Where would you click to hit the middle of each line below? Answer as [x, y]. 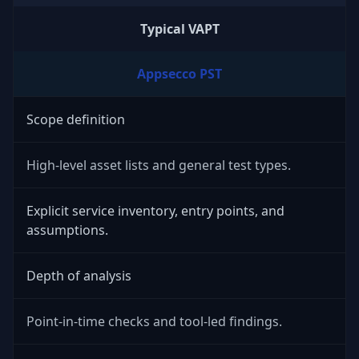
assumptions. [67, 230]
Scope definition [76, 119]
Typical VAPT [179, 29]
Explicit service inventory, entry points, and [155, 211]
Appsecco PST [179, 74]
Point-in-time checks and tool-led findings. [154, 321]
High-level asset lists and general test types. [159, 165]
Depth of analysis [79, 276]
